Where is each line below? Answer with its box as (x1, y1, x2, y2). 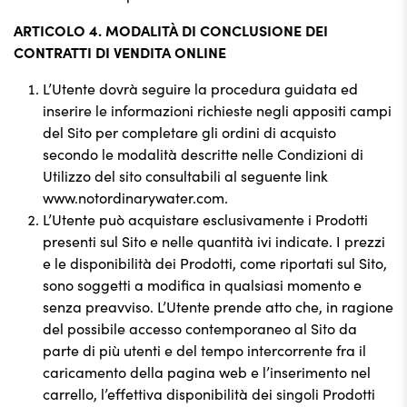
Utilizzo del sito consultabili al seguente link (43, 165, 328, 185)
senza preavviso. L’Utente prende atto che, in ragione (43, 296, 393, 316)
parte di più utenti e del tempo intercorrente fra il (43, 340, 366, 360)
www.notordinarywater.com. (43, 187, 228, 207)
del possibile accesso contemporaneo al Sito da (43, 318, 357, 338)
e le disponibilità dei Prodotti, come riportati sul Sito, (43, 253, 387, 273)
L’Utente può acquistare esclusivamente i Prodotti (43, 209, 368, 229)
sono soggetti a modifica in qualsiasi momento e (43, 274, 362, 294)
